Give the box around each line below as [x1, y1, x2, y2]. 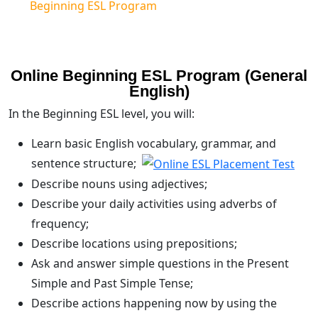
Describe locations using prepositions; [31, 236, 237, 252]
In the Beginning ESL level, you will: [9, 105, 194, 121]
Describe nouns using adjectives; [31, 176, 207, 192]
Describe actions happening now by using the [31, 295, 277, 312]
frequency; [31, 216, 89, 232]
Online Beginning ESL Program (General [11, 66, 307, 84]
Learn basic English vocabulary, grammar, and [31, 135, 276, 151]
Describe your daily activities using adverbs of [31, 196, 277, 212]
